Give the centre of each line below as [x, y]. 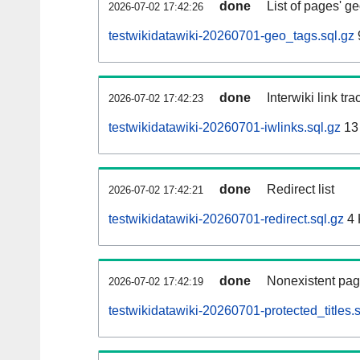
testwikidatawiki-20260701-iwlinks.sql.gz [225, 128]
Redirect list [301, 190]
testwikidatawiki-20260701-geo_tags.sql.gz [231, 36]
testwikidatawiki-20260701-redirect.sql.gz [226, 219]
